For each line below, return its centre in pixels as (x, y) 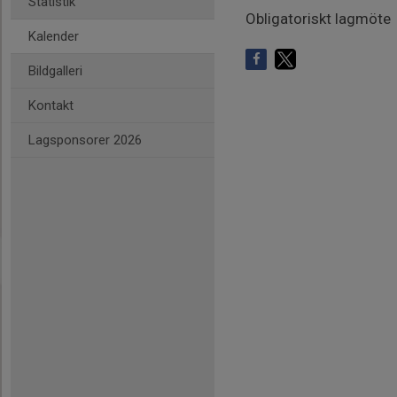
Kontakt (51, 105)
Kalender (54, 36)
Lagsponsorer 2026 (85, 140)
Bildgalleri (55, 71)
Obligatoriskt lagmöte (318, 19)
